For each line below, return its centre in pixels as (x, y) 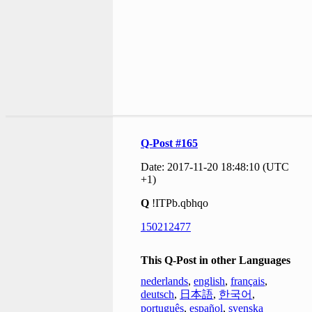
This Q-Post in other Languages (216, 260)
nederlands (164, 281)
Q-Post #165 (169, 143)
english (209, 281)
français (248, 281)
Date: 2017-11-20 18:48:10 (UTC (215, 167)
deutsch (157, 294)
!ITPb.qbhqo (179, 203)
